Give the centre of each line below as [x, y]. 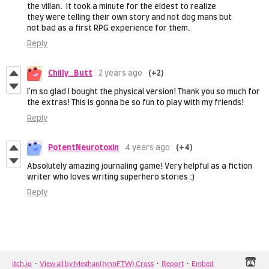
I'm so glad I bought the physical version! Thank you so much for [144, 92]
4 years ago [147, 148]
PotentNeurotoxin [83, 148]
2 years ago [120, 74]
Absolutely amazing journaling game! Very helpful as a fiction [140, 167]
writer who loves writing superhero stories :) [111, 178]
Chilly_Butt [70, 74]
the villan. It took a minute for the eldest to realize [122, 7]
